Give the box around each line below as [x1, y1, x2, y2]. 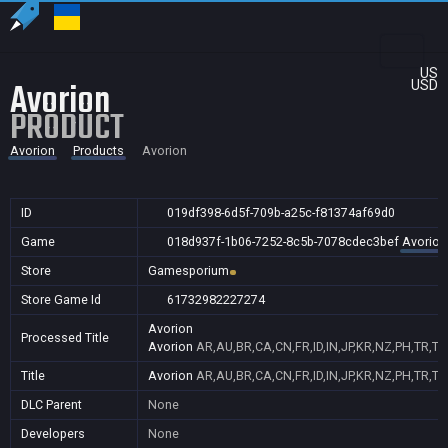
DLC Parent [21, 397, 82, 412]
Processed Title [21, 330, 109, 345]
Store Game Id [21, 292, 101, 307]
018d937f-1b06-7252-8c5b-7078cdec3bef [166, 234, 399, 249]
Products [72, 143, 124, 158]
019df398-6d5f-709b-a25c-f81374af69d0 [166, 205, 395, 220]
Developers [21, 426, 85, 441]
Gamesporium [148, 263, 229, 278]
